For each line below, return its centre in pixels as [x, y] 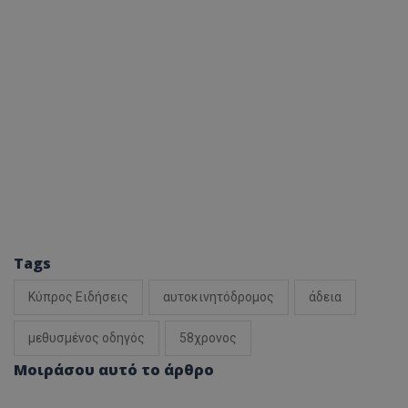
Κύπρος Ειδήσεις [78, 297]
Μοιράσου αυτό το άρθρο [114, 370]
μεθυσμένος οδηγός [87, 338]
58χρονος [208, 338]
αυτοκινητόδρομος [219, 297]
